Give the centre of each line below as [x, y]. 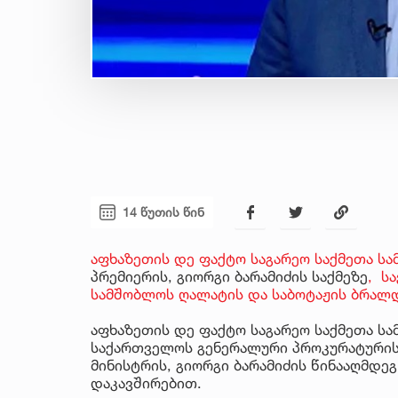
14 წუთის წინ [163, 212]
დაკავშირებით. [146, 382]
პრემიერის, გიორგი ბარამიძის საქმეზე [229, 276]
